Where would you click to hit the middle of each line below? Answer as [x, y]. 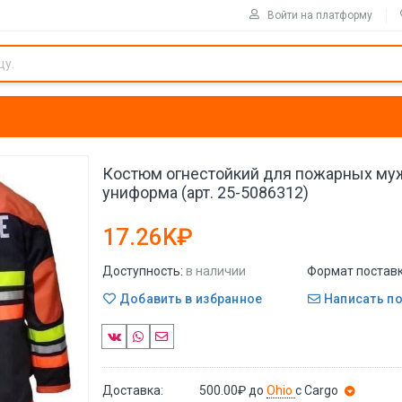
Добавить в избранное [189, 298]
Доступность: [143, 271]
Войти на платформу [320, 15]
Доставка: [133, 390]
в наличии [216, 271]
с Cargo [317, 390]
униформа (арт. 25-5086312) [205, 192]
